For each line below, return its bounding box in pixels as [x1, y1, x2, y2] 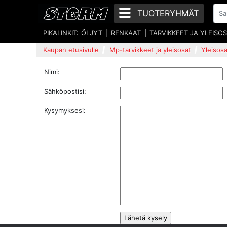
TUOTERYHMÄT [137, 8, 199, 18]
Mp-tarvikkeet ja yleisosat [109, 45, 191, 54]
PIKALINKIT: [43, 28, 79, 37]
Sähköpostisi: [44, 87, 86, 95]
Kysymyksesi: [44, 106, 86, 115]
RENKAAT [111, 28, 141, 37]
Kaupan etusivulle [43, 45, 99, 54]
